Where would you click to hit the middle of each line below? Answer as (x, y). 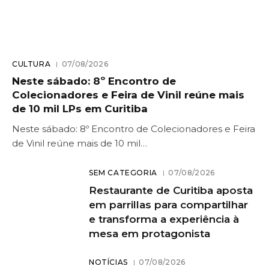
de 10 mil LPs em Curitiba (80, 108)
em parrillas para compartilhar (168, 204)
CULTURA (32, 64)
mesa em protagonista (150, 233)
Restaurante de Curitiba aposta (171, 190)
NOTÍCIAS (108, 262)
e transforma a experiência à (164, 219)
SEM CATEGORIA (123, 172)
